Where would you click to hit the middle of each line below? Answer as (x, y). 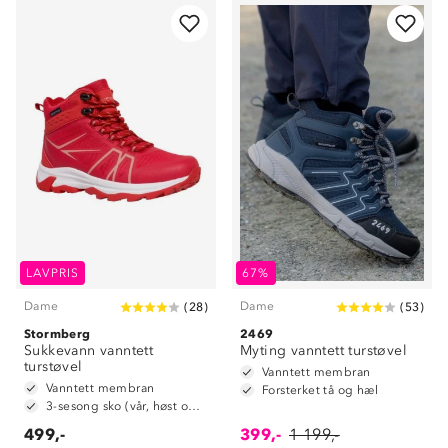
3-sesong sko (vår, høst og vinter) (194, 406)
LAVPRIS (53, 273)
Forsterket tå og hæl (320, 390)
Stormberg (57, 333)
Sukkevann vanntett (89, 350)
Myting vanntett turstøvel (323, 350)
